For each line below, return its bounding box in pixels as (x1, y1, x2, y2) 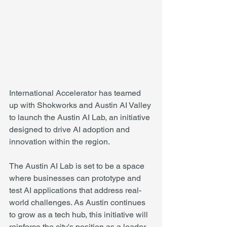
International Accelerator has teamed (9, 88, 143, 98)
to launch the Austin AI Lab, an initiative (9, 112, 152, 122)
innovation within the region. (9, 137, 110, 146)
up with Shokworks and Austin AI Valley (9, 100, 153, 110)
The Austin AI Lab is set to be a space (9, 161, 146, 171)
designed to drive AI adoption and (9, 125, 132, 134)
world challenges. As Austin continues (9, 198, 147, 207)
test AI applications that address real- (9, 185, 141, 195)
